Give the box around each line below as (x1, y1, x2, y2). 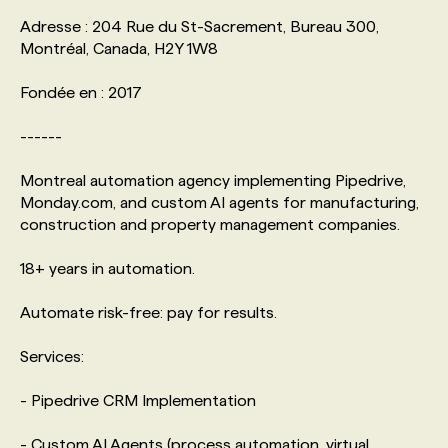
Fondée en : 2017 (20, 83, 142, 101)
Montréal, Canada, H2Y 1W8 (20, 39, 218, 57)
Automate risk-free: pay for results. (20, 303, 277, 321)
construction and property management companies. (20, 215, 400, 233)
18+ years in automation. (20, 259, 195, 277)
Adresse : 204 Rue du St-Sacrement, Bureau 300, (20, 17, 379, 35)
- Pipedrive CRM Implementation (20, 391, 256, 409)
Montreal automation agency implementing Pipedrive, (20, 171, 406, 189)
